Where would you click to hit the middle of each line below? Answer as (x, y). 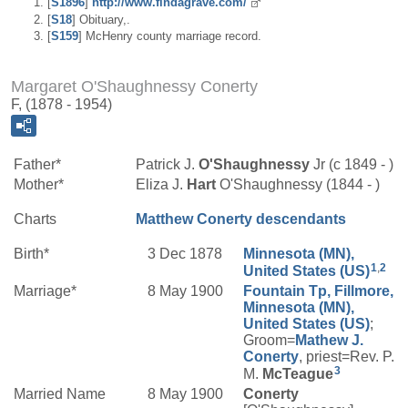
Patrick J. (167, 164)
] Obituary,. (101, 19)
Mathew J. (329, 340)
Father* (37, 164)
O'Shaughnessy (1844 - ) (298, 184)
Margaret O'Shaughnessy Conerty (134, 87)
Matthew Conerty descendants (241, 219)
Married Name (60, 394)
